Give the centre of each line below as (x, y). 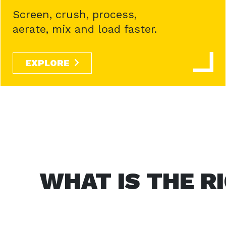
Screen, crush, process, (75, 14)
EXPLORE (47, 63)
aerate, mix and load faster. (85, 29)
